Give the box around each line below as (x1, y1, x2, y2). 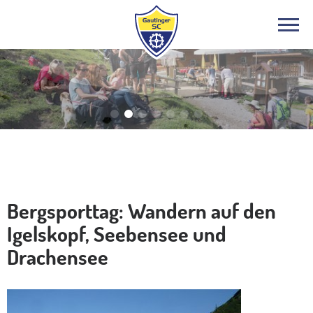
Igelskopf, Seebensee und (7, 219, 226, 247)
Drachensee (7, 242, 108, 270)
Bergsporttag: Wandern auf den (7, 196, 276, 224)
